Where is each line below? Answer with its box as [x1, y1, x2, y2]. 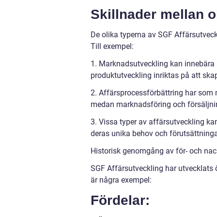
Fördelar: [91, 193, 150, 208]
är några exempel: [91, 175, 152, 185]
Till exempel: [91, 42, 134, 51]
